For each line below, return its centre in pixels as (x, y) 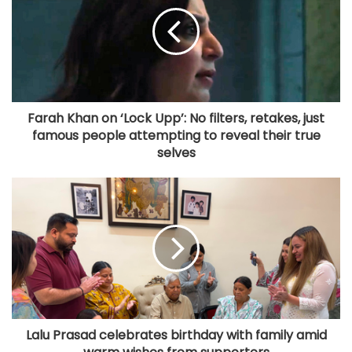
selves (176, 153)
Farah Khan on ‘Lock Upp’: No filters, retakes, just (176, 119)
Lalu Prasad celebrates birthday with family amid (176, 335)
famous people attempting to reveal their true (176, 136)
